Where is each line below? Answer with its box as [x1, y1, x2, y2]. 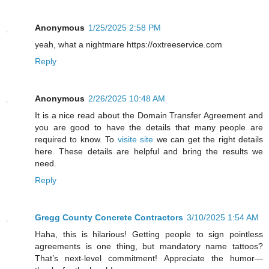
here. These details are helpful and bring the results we [35, 147, 263, 157]
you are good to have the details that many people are [35, 122, 263, 133]
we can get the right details [153, 134, 264, 145]
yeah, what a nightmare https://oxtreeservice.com [35, 40, 222, 50]
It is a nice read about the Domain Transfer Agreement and [35, 110, 263, 121]
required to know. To [35, 134, 118, 145]
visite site [117, 134, 154, 145]
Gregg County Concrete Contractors [35, 213, 183, 223]
